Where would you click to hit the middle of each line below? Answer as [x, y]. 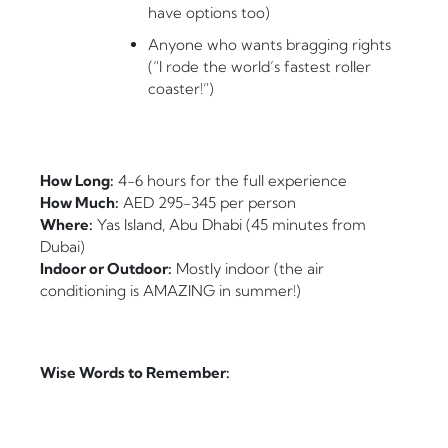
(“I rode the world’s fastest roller [259, 67]
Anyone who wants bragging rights [269, 45]
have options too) [209, 13]
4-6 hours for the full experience [230, 181]
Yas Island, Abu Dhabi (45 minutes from [229, 225]
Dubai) [62, 247]
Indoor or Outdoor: [106, 269]
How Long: [77, 181]
